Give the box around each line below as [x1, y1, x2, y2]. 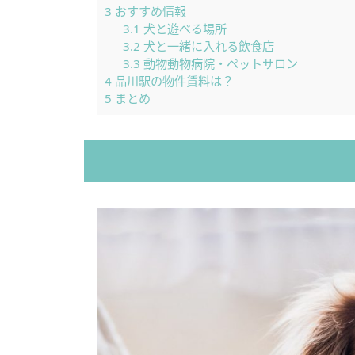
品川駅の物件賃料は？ [112, 72, 234, 89]
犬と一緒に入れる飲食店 [139, 37, 274, 54]
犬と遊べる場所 [139, 20, 227, 36]
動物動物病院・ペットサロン [139, 55, 298, 71]
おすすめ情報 [112, 2, 186, 19]
